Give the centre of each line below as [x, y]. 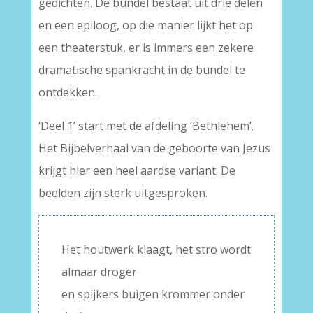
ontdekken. [67, 93]
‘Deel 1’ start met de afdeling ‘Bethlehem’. [146, 126]
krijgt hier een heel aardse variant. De [137, 171]
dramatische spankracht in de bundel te [141, 70]
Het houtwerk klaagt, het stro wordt [156, 250]
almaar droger [99, 272]
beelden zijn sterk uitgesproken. [123, 193]
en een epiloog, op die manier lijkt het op [145, 26]
